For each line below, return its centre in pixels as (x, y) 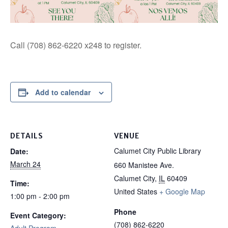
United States (136, 192)
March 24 (25, 164)
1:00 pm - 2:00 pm (40, 196)
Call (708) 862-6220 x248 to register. (76, 45)
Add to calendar (63, 92)
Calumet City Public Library (158, 151)
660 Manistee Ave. (144, 165)
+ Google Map (182, 192)
